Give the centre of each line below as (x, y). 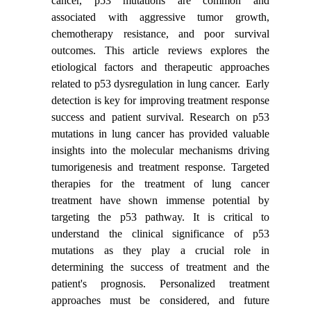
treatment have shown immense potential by (160, 200)
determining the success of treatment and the (160, 267)
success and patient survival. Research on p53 (160, 117)
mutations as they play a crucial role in (160, 250)
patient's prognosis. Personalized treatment (160, 283)
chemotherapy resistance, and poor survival (160, 33)
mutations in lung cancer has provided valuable (160, 133)
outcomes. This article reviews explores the (160, 50)
